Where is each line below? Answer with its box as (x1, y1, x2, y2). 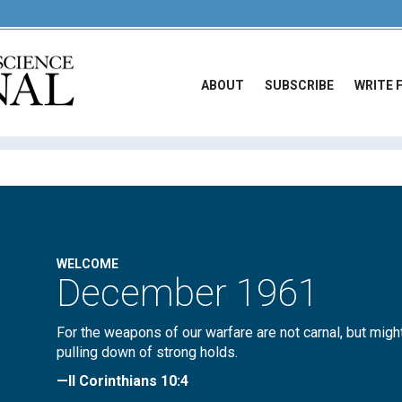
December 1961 (57, 271, 319, 315)
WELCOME (57, 257, 119, 271)
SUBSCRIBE (265, 78, 334, 92)
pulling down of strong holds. (57, 344, 239, 361)
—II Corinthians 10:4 (57, 372, 189, 389)
